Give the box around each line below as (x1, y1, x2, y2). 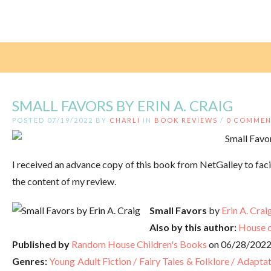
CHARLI (109, 116, 140, 124)
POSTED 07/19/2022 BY (12, 116, 109, 124)
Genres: (12, 255, 47, 267)
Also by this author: (149, 221, 237, 233)
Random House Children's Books (71, 238, 207, 250)
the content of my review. (12, 175, 116, 187)
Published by (12, 238, 70, 250)
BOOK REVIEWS (154, 116, 218, 124)
